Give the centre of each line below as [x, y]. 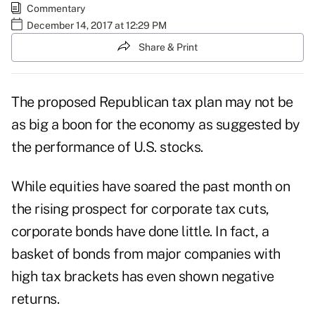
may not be [257, 102]
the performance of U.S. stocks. [107, 147]
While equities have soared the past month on [150, 187]
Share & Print [168, 47]
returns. [35, 299]
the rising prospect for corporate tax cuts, [140, 209]
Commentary [56, 8]
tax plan [197, 102]
